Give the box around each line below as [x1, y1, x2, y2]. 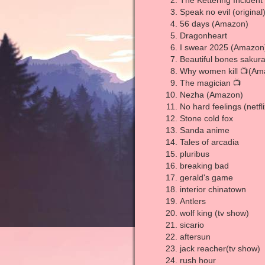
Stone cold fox [179, 114, 233, 123]
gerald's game [179, 173, 233, 182]
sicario [179, 220, 204, 230]
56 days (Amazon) [179, 19, 248, 28]
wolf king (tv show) [179, 208, 249, 218]
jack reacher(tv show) [179, 244, 260, 253]
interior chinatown [179, 185, 246, 194]
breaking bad [179, 161, 229, 170]
